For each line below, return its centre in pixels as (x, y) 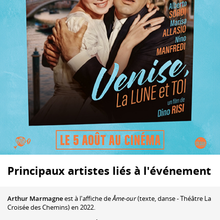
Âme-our (124, 198)
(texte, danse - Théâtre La (174, 198)
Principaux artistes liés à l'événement (109, 170)
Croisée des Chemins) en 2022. (51, 207)
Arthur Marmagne (35, 198)
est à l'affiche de (88, 198)
